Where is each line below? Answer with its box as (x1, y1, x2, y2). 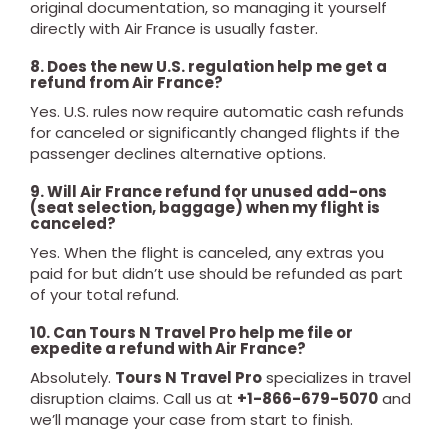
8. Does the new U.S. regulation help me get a (30, 56, 387, 77)
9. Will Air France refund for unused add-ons (30, 181, 387, 202)
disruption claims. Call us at (30, 388, 237, 409)
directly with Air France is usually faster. (30, 18, 318, 39)
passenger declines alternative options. (30, 143, 326, 164)
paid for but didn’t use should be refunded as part (30, 263, 403, 284)
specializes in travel (262, 367, 411, 388)
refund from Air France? (30, 72, 223, 93)
